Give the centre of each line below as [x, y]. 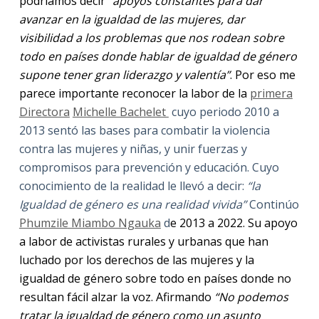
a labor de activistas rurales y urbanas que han [143, 241]
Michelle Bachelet [120, 111]
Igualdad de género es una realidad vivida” [132, 204]
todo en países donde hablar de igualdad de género [158, 56]
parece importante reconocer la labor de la [133, 93]
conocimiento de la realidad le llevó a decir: [133, 185]
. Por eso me [262, 74]
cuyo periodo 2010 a [224, 111]
